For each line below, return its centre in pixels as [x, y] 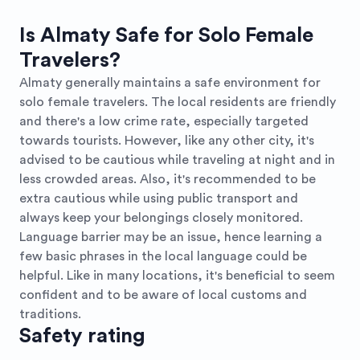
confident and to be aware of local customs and [163, 295]
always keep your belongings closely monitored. [161, 218]
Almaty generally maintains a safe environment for [170, 83]
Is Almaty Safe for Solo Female [166, 35]
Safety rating [82, 336]
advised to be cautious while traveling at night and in [177, 160]
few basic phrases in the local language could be [163, 256]
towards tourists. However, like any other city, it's [167, 141]
